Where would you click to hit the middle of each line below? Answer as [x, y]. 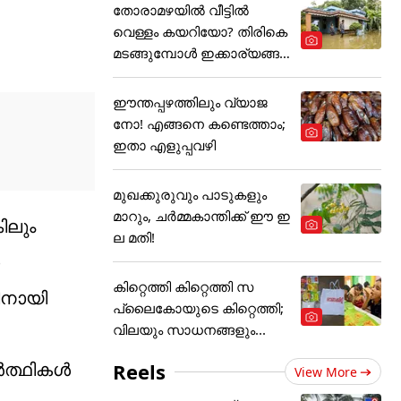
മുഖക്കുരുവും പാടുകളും [190, 194]
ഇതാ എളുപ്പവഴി [164, 145]
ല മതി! [134, 237]
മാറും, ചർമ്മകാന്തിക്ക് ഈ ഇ [201, 216]
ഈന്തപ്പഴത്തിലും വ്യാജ [190, 102]
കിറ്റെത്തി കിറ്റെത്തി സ [183, 286]
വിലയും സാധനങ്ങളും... [189, 329]
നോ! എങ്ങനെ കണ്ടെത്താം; [199, 124]
